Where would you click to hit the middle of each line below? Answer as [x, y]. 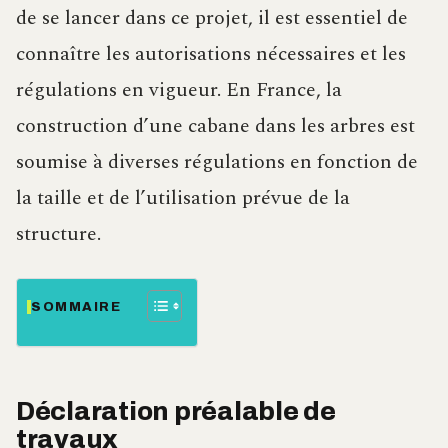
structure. [58, 234]
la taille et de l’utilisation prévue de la [183, 198]
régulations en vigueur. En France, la [179, 90]
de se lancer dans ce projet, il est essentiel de [212, 18]
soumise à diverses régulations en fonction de [217, 162]
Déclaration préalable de [176, 412]
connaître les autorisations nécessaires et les [211, 54]
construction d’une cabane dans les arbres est [215, 126]
